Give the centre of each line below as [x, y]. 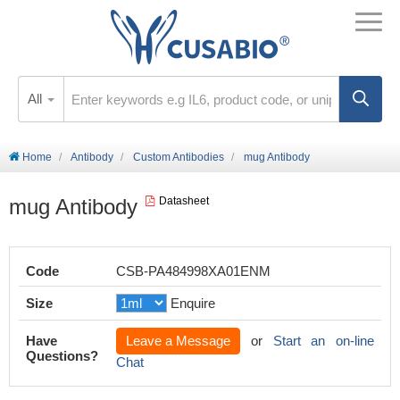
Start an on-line [323, 341]
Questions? [62, 356]
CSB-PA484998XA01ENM [193, 271]
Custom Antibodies [179, 157]
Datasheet [184, 201]
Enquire [193, 303]
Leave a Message [178, 341]
